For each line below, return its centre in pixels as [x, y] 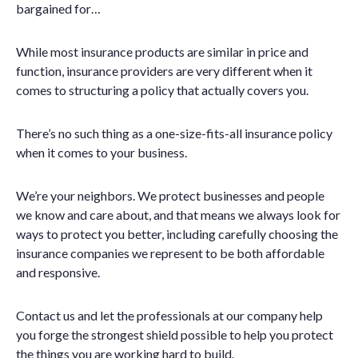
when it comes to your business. [101, 152]
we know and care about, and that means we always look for [178, 215]
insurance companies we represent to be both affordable [170, 253]
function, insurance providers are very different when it [164, 71]
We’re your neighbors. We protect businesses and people [170, 195]
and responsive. [58, 272]
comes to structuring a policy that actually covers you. [162, 90]
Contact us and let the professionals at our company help [169, 315]
